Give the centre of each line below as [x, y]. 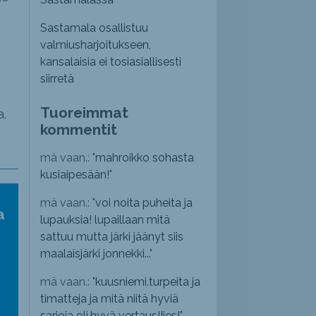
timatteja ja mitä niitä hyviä [110, 299]
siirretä [57, 79]
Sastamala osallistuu [95, 28]
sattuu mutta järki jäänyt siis [112, 237]
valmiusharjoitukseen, [96, 45]
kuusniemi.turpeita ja [148, 282]
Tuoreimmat [85, 113]
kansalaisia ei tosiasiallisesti [111, 62]
